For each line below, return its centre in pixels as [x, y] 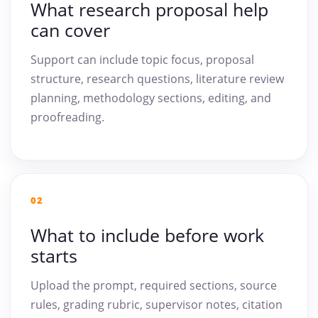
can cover [70, 30]
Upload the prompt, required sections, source [154, 286]
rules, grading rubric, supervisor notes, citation [157, 305]
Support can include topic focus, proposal [142, 60]
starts [54, 256]
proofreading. [67, 117]
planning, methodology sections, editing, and [151, 98]
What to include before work [147, 235]
